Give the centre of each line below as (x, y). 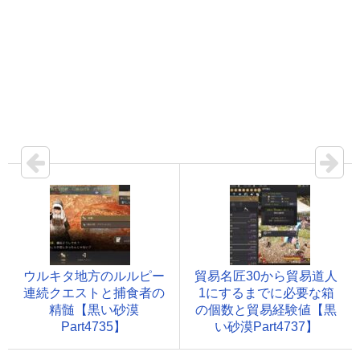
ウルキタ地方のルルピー (94, 276)
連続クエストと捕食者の (94, 292)
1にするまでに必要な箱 (266, 292)
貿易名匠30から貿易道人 (266, 276)
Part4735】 (94, 326)
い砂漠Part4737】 (266, 326)
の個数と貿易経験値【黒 (266, 309)
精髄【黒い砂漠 (94, 309)
